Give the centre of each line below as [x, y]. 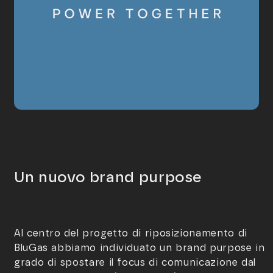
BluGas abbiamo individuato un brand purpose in [140, 248]
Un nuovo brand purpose [108, 177]
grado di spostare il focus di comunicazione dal [135, 262]
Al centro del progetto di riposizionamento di [131, 233]
